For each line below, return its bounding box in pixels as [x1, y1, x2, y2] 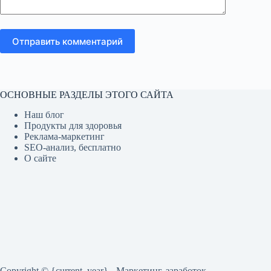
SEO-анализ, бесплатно [24, 142, 121, 153]
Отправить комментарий [12, 35, 123, 47]
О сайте [24, 153, 56, 164]
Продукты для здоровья [24, 120, 122, 131]
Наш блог [24, 109, 64, 120]
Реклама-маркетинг [24, 131, 105, 142]
